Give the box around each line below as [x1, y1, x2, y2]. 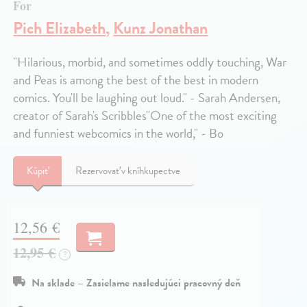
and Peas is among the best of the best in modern [13, 69, 259, 90]
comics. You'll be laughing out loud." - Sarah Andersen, [13, 87, 281, 108]
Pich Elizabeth [13, 15, 106, 40]
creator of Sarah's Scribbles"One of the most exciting [13, 105, 278, 125]
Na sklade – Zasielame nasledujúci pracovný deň [32, 275, 241, 292]
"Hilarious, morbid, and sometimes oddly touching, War [13, 51, 287, 72]
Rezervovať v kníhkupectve [75, 162, 181, 178]
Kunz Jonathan [113, 15, 208, 40]
